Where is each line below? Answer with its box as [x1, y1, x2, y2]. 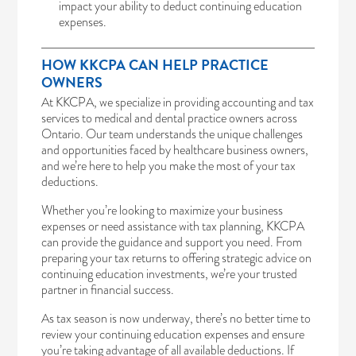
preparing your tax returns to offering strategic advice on [41, 248, 312, 267]
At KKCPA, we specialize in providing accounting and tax [41, 92, 315, 111]
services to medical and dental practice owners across [41, 108, 298, 127]
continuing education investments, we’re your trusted [41, 264, 298, 283]
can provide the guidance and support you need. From [41, 232, 303, 251]
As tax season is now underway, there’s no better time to [41, 308, 311, 327]
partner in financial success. [41, 280, 175, 299]
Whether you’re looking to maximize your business [41, 200, 284, 219]
